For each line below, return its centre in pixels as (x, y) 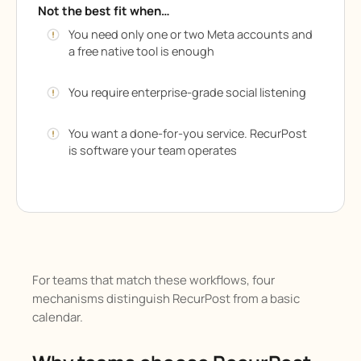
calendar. (58, 317)
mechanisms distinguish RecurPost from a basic (166, 299)
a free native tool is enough (141, 52)
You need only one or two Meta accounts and (191, 35)
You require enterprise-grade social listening (187, 93)
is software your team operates (153, 151)
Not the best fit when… (104, 11)
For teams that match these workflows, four (154, 280)
